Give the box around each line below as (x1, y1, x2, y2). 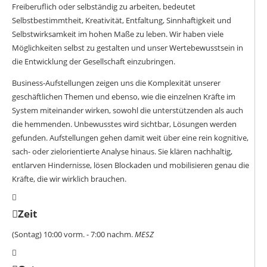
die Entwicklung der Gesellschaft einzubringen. (12, 55, 175, 67)
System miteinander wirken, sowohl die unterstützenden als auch (12, 104, 243, 116)
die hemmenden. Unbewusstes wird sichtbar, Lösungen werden (12, 118, 237, 129)
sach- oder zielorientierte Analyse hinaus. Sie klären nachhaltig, (12, 145, 232, 157)
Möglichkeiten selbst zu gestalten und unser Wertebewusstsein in (12, 42, 243, 53)
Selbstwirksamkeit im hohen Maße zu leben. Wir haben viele (12, 28, 223, 39)
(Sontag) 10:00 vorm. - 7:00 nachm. (12, 228, 135, 240)
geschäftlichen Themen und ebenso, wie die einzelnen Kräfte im (12, 91, 235, 102)
